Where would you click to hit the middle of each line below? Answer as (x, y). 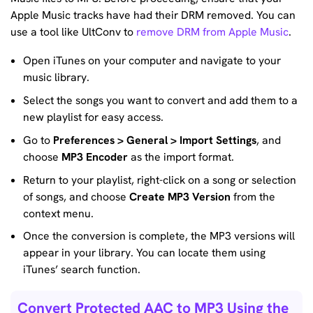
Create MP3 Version (180, 196)
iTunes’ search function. (81, 270)
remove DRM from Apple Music (212, 31)
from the (253, 196)
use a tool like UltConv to (73, 31)
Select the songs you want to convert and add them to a (160, 101)
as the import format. (181, 156)
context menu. (58, 213)
